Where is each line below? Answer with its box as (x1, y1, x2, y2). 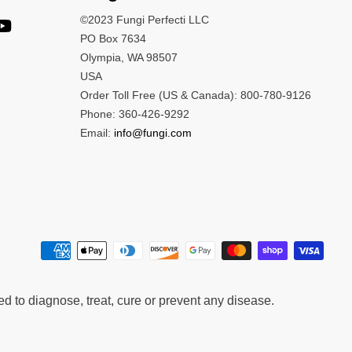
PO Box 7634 (80, 31, 146, 45)
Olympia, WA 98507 (80, 50, 178, 64)
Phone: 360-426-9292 (80, 107, 189, 120)
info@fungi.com (114, 126, 192, 139)
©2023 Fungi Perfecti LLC (80, 13, 209, 26)
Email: (80, 126, 114, 139)
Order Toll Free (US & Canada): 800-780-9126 (80, 88, 311, 101)
